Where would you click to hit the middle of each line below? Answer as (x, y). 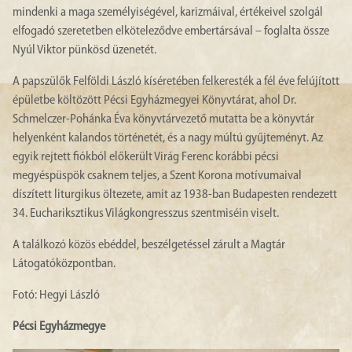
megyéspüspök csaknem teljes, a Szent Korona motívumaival (157, 176)
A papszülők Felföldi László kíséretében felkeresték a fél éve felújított (176, 82)
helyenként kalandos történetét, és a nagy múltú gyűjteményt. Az (168, 139)
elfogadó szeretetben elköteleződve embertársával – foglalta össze (171, 32)
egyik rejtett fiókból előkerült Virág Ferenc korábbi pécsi (146, 158)
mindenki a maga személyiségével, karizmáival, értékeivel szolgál (168, 13)
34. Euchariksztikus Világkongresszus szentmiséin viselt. (146, 214)
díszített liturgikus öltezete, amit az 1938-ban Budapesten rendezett (175, 195)
